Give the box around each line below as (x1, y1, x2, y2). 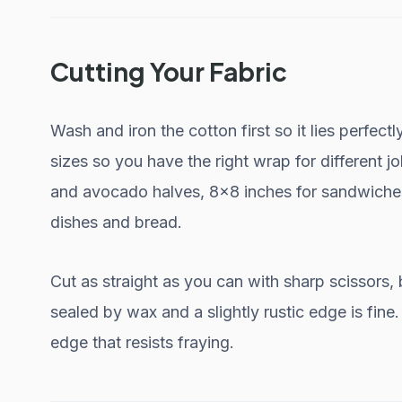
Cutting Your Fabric (50, 55, 287, 87)
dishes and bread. (50, 213, 182, 232)
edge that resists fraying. (50, 332, 234, 352)
